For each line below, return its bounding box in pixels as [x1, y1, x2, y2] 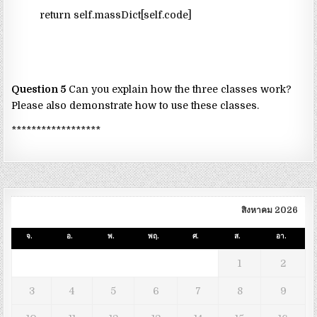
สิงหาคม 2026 [241, 205, 299, 216]
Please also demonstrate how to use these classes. [11, 100, 260, 112]
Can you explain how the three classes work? [66, 83, 292, 96]
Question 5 [11, 83, 67, 96]
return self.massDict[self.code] [11, 9, 192, 21]
